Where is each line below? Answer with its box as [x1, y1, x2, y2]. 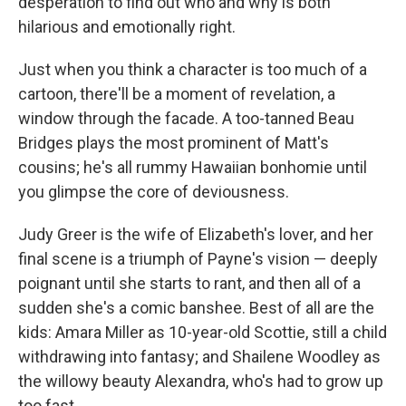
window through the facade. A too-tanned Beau [18, 108, 354, 128]
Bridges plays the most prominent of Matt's [18, 132, 329, 152]
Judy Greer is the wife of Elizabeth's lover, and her [18, 224, 373, 244]
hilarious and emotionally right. [18, 16, 236, 36]
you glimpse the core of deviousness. [18, 181, 289, 201]
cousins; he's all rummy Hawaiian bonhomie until [18, 157, 367, 177]
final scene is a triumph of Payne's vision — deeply [18, 248, 378, 268]
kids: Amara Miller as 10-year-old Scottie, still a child [18, 322, 387, 342]
